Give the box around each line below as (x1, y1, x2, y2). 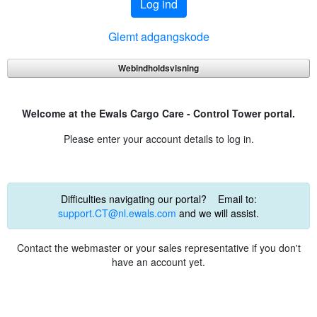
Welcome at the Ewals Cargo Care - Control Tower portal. (22, 106, 295, 120)
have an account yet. (112, 255, 205, 269)
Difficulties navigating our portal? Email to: (60, 192, 257, 206)
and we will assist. (176, 206, 259, 220)
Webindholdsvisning (118, 62, 199, 74)
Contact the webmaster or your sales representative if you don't (16, 241, 301, 255)
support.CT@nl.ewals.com (58, 206, 176, 220)
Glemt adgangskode (108, 28, 209, 45)
